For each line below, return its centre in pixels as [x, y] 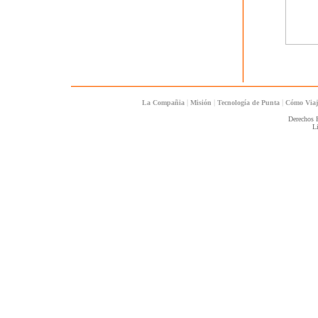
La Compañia [163, 103]
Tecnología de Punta [248, 103]
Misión [201, 103]
